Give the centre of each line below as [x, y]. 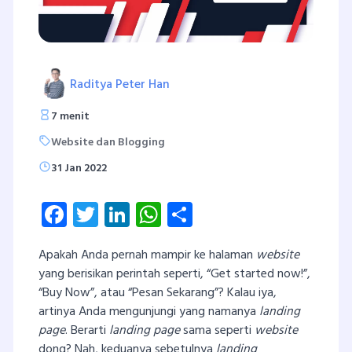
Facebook [117, 214]
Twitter [137, 214]
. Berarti [87, 330]
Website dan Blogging [108, 142]
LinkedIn [174, 214]
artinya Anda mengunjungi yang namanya [149, 312]
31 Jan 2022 [79, 168]
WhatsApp [218, 214]
